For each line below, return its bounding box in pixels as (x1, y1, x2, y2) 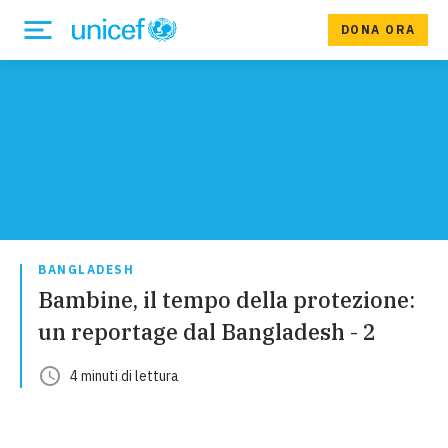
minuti (81, 367, 118, 385)
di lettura (118, 367, 179, 385)
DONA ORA (340, 22, 416, 37)
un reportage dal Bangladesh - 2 (38, 317, 376, 346)
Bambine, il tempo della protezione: (38, 285, 415, 314)
